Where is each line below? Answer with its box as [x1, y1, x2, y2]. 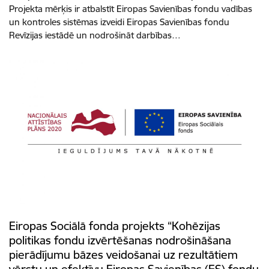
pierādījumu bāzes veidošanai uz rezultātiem [9, 247, 238, 262]
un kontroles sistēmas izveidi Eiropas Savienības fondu [9, 16, 229, 28]
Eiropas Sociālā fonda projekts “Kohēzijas [9, 219, 220, 234]
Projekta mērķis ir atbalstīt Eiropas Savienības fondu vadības [9, 2, 252, 14]
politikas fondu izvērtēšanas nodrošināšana [9, 233, 231, 248]
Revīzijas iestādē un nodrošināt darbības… [9, 29, 181, 41]
